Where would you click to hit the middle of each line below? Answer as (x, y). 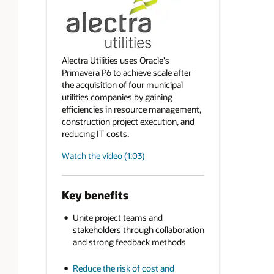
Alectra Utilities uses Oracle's (115, 61)
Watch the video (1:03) (103, 155)
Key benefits (95, 195)
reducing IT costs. (95, 134)
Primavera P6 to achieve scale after (126, 73)
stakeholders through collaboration (138, 230)
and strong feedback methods (129, 242)
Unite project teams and (117, 218)
